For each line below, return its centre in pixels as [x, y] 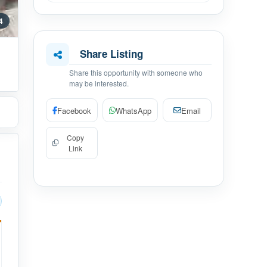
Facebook [74, 110]
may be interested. [99, 83]
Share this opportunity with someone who [136, 72]
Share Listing [111, 54]
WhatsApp [133, 110]
